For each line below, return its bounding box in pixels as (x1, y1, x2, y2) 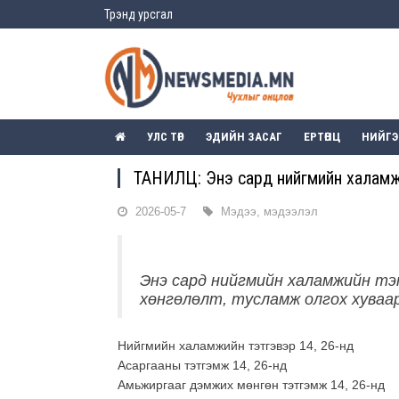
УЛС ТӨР (147, 130, 184, 144)
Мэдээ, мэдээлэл (221, 205, 318, 219)
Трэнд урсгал (104, 7, 173, 21)
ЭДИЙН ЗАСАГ (206, 130, 282, 144)
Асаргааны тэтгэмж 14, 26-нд (118, 358, 287, 373)
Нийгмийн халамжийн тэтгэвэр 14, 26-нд (118, 338, 354, 354)
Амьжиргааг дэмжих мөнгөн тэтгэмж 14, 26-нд (118, 378, 385, 393)
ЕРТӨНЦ (304, 130, 340, 144)
